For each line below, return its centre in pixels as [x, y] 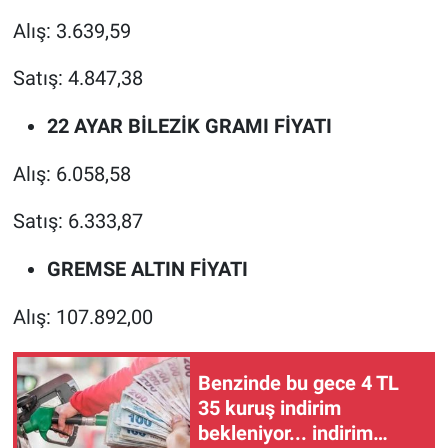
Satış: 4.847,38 [77, 78]
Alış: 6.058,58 [71, 174]
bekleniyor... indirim [285, 432]
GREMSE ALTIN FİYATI [147, 269]
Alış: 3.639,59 [71, 31]
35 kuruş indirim [269, 407]
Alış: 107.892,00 [82, 317]
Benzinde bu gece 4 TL [298, 382]
